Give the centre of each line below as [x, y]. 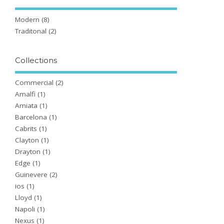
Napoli [25, 209]
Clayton [27, 140]
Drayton [28, 152]
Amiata [26, 106]
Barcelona [31, 117]
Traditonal [31, 31]
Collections [36, 60]
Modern [27, 19]
